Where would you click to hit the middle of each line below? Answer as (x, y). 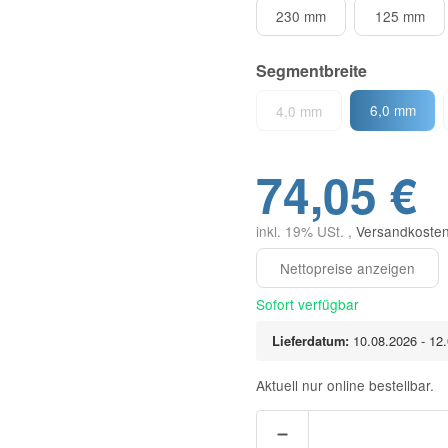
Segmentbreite (311, 71)
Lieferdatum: (310, 341)
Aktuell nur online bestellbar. (345, 385)
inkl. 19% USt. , (306, 230)
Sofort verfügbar (307, 304)
